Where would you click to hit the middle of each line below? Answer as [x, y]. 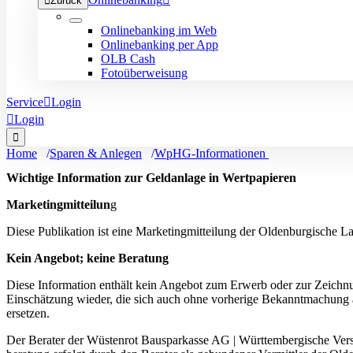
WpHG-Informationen [212, 153]
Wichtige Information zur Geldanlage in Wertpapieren [151, 178]
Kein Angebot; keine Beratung [87, 258]
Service [25, 102]
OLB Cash [128, 59]
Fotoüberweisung [144, 73]
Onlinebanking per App [160, 45]
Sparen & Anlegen [96, 153]
